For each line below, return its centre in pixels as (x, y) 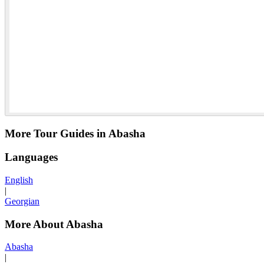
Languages (31, 157)
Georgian (22, 201)
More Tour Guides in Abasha (75, 133)
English (19, 180)
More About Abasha (54, 224)
